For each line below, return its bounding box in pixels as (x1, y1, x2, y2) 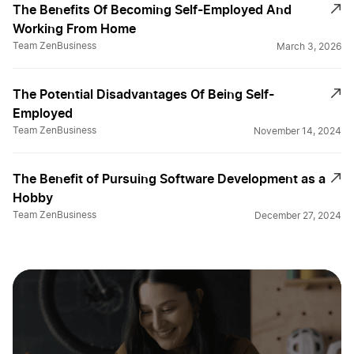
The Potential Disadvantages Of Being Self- (13, 86, 274, 103)
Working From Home (13, 21, 136, 37)
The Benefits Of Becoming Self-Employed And (13, 2, 292, 18)
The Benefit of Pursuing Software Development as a (13, 171, 326, 187)
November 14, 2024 (254, 126, 341, 137)
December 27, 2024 (254, 211, 341, 221)
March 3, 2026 (277, 42, 341, 52)
